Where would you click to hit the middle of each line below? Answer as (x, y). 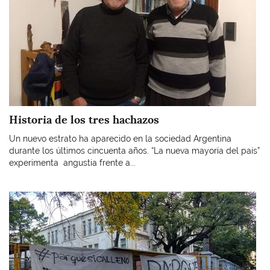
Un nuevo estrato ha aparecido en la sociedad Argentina (120, 139)
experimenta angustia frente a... (72, 163)
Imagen (23, 197)
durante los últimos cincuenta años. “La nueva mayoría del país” (134, 151)
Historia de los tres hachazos (84, 119)
